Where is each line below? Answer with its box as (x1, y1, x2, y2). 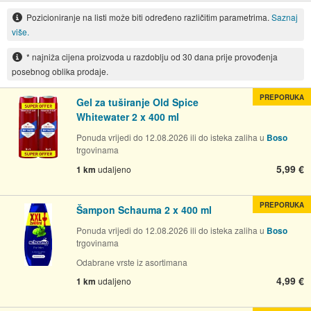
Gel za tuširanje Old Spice (76, 94, 199, 109)
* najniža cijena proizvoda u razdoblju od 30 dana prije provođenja (26, 50, 278, 62)
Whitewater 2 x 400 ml (76, 109, 179, 124)
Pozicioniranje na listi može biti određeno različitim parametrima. (26, 10, 271, 23)
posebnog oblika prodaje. (11, 65, 108, 77)
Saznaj (271, 10, 298, 23)
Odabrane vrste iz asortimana (76, 255, 187, 268)
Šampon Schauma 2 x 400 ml (76, 202, 212, 217)
